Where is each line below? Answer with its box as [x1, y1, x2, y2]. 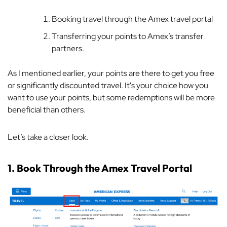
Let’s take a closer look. [8, 131, 89, 142]
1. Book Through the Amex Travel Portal [8, 161, 192, 174]
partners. [52, 43, 84, 54]
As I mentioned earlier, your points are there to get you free [8, 67, 214, 79]
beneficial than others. [8, 104, 86, 115]
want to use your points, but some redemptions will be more [8, 92, 215, 103]
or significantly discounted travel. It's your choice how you [8, 80, 208, 91]
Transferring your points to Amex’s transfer [52, 30, 204, 42]
